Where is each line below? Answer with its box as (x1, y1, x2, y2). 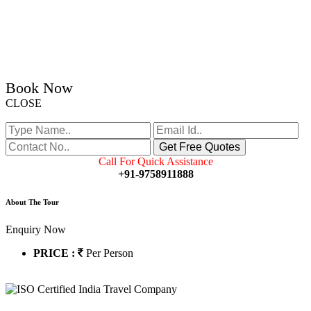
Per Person (86, 247, 133, 260)
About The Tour (6, 198, 59, 207)
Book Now (6, 79, 73, 97)
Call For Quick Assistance (98, 155, 213, 168)
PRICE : (33, 247, 78, 260)
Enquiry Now (6, 224, 66, 236)
